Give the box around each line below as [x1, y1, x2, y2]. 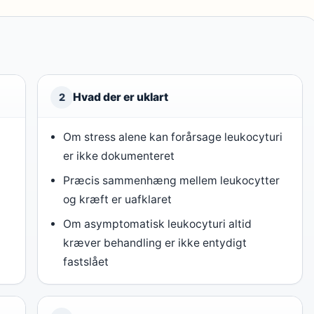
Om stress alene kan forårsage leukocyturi [63, 130, 283, 144]
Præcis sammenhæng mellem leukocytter [63, 174, 280, 187]
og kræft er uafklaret [63, 193, 172, 206]
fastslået [63, 255, 109, 268]
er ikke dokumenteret [63, 149, 175, 163]
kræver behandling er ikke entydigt [63, 236, 247, 250]
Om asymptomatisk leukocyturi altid [63, 217, 252, 231]
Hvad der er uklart [73, 90, 168, 104]
